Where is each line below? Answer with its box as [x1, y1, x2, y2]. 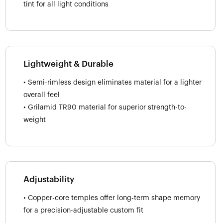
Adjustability [23, 175, 74, 184]
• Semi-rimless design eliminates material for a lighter [23, 79, 202, 86]
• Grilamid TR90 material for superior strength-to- [23, 104, 187, 111]
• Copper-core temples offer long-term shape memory [23, 194, 200, 202]
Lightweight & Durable [23, 59, 113, 68]
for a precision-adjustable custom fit [23, 207, 143, 214]
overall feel [23, 91, 60, 99]
